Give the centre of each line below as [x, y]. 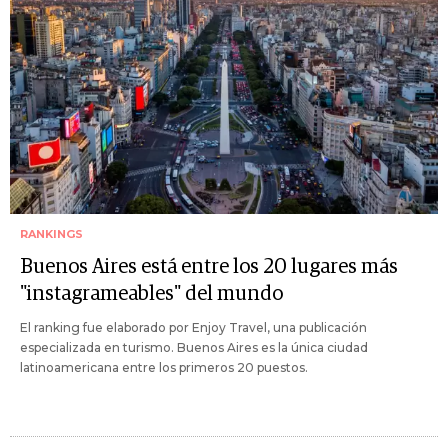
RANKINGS [51, 234]
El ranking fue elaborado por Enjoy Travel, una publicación [193, 328]
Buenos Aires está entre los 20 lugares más [209, 267]
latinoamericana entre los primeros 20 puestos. [164, 368]
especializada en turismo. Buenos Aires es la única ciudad [194, 348]
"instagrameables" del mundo [151, 294]
